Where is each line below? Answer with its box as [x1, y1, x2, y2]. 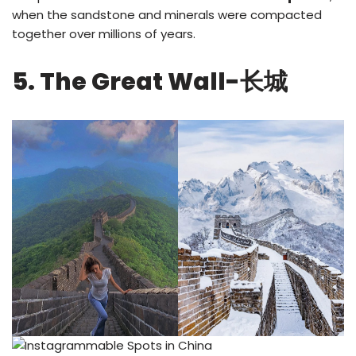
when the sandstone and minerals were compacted [12, 6, 322, 24]
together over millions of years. [12, 25, 195, 43]
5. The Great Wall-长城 [12, 65, 288, 99]
